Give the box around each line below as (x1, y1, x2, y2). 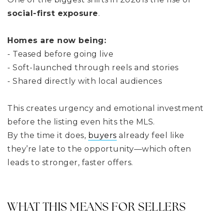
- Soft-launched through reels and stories (7, 62, 179, 72)
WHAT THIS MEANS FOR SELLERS (7, 199, 186, 214)
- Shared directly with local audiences (7, 76, 162, 86)
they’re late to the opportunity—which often (7, 144, 191, 154)
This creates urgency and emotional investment (7, 103, 204, 113)
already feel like (116, 130, 185, 140)
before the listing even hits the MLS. (7, 117, 155, 126)
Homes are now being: (7, 35, 106, 45)
